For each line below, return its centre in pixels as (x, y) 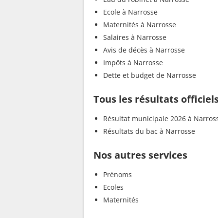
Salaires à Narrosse (135, 37)
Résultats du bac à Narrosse (149, 131)
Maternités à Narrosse (140, 24)
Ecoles (113, 187)
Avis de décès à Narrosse (144, 50)
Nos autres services (140, 155)
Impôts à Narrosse (133, 62)
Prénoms (118, 174)
